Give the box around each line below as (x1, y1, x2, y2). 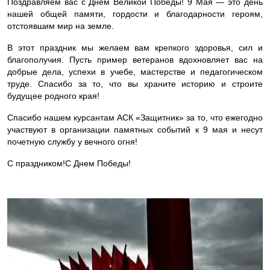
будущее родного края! (7, 91, 99, 101)
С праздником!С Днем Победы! (7, 159, 131, 168)
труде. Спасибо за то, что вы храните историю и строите (7, 79, 263, 89)
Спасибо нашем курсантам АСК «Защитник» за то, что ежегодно (7, 113, 263, 122)
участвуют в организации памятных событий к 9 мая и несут (7, 125, 263, 134)
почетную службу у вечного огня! (7, 137, 137, 146)
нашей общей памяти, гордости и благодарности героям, (7, 9, 263, 19)
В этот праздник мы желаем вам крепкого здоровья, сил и (7, 43, 263, 52)
